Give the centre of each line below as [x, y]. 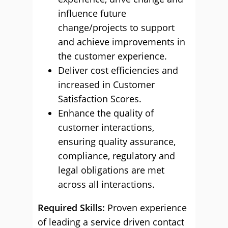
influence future [92, 13]
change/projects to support [116, 27]
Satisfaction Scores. [100, 99]
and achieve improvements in [122, 42]
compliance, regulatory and [117, 156]
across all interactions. [106, 184]
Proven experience [146, 208]
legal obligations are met [111, 170]
